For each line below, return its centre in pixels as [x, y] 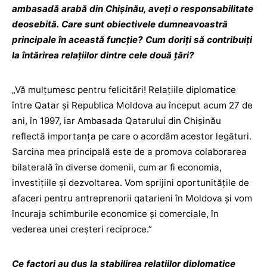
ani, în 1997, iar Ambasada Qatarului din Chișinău [117, 121]
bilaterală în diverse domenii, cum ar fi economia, [117, 167]
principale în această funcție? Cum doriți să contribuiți [132, 40]
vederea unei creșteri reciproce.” [82, 229]
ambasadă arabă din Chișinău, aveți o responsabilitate [133, 9]
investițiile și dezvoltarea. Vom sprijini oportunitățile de [131, 183]
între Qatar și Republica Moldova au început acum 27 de [132, 105]
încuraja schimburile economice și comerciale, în [115, 214]
